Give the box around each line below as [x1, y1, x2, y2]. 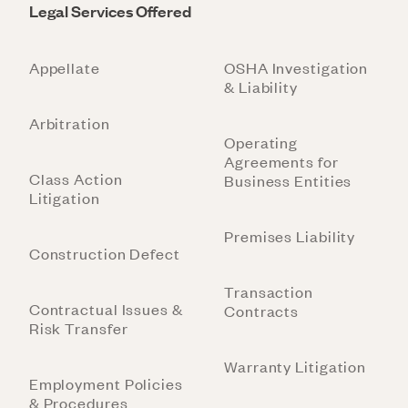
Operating [224, 131, 299, 152]
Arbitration [28, 112, 110, 133]
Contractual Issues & [28, 298, 183, 319]
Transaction [224, 280, 313, 301]
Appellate [28, 56, 100, 77]
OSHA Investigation [224, 56, 369, 77]
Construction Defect [28, 242, 180, 263]
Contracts [224, 300, 300, 321]
